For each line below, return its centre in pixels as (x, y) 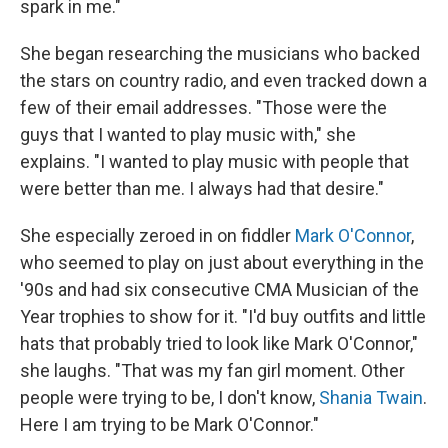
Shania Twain (371, 398)
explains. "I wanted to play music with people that (214, 162)
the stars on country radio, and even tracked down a (223, 81)
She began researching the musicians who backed (220, 54)
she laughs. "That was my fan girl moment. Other (212, 371)
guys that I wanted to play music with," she (188, 135)
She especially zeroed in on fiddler (157, 236)
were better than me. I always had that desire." (202, 189)
